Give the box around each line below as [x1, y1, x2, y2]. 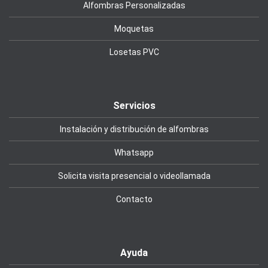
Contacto [115, 194, 153, 205]
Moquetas [114, 24, 154, 34]
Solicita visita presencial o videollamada [57, 171, 211, 181]
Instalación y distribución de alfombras [59, 124, 209, 135]
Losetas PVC [109, 47, 159, 57]
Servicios [112, 100, 156, 112]
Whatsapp [114, 148, 154, 158]
